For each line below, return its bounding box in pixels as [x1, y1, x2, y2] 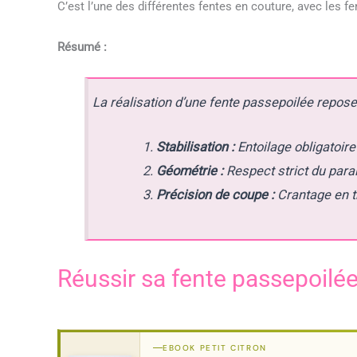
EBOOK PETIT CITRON [163, 342, 267, 353]
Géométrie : [155, 163, 223, 179]
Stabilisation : [155, 139, 234, 155]
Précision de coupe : [155, 187, 274, 203]
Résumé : [57, 39, 107, 54]
